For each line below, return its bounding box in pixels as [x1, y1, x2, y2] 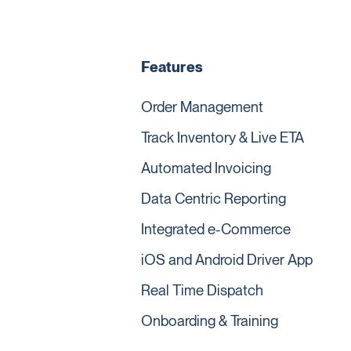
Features [141, 57, 203, 76]
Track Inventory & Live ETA [141, 128, 305, 147]
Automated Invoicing [141, 159, 272, 178]
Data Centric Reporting [141, 190, 287, 208]
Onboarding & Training [141, 312, 279, 331]
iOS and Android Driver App [141, 251, 313, 270]
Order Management [141, 98, 264, 117]
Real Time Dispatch [141, 281, 264, 300]
